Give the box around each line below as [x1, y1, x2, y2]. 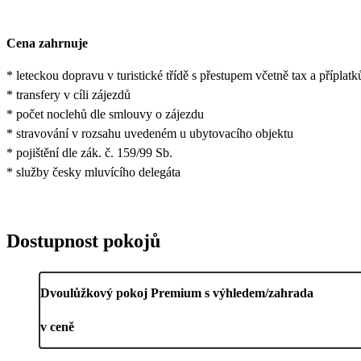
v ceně [40, 320, 74, 334]
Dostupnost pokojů [6, 230, 160, 252]
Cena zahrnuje [6, 36, 88, 51]
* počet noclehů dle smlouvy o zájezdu [6, 107, 204, 122]
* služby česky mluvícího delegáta [6, 165, 180, 180]
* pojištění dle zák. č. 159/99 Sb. [6, 146, 172, 160]
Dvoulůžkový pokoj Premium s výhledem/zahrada [40, 286, 313, 301]
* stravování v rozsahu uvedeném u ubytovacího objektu [6, 127, 293, 141]
